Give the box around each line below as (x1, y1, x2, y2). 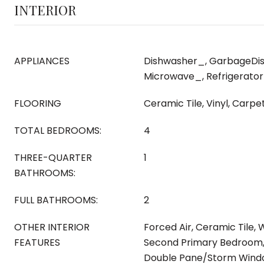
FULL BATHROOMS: (14, 193, 98, 207)
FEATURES (14, 236, 60, 249)
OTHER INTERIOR (14, 220, 90, 234)
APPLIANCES (14, 54, 70, 68)
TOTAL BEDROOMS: (14, 124, 101, 137)
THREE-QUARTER (14, 151, 92, 164)
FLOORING (14, 97, 61, 110)
